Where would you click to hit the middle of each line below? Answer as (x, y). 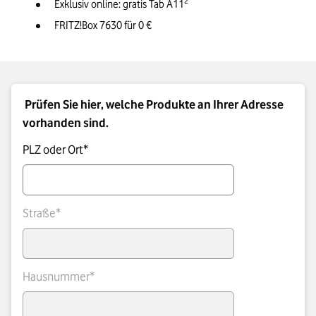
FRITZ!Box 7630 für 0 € (103, 26)
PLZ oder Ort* (55, 150)
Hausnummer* (59, 277)
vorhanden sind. (66, 123)
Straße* (42, 213)
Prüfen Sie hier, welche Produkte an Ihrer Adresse (154, 105)
